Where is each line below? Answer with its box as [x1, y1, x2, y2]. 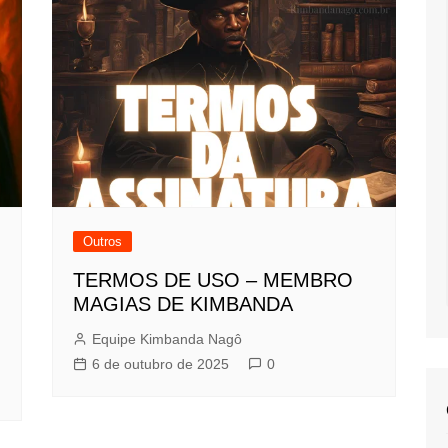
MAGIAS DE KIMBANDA [73, 292, 294, 315]
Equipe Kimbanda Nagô [92, 330, 243, 347]
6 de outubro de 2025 [92, 355, 230, 372]
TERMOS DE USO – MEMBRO [73, 268, 354, 291]
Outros [83, 233, 123, 249]
